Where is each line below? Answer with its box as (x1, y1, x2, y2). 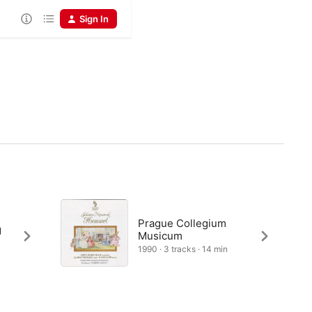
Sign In (79, 13, 109, 24)
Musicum (137, 229, 182, 242)
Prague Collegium (137, 217, 226, 230)
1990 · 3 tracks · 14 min (137, 244, 228, 254)
